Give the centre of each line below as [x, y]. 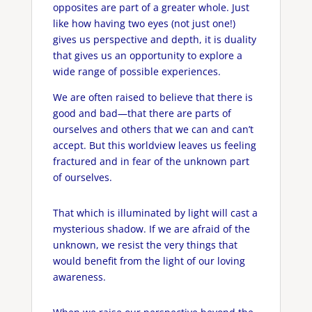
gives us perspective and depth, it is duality [154, 40]
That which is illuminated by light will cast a [155, 213]
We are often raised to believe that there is [153, 97]
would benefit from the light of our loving [149, 261]
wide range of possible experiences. [136, 72]
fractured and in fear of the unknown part [151, 162]
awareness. [79, 277]
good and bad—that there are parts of [142, 114]
